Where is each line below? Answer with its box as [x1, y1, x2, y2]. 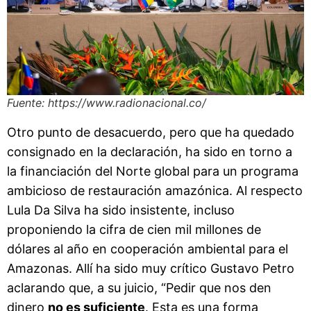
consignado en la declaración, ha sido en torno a [7, 144, 292, 159]
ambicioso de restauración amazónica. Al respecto [7, 183, 303, 198]
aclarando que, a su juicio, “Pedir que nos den [7, 280, 271, 295]
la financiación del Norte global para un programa [7, 163, 299, 178]
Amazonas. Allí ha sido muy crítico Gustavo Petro [7, 260, 294, 276]
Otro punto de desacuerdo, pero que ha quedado [7, 124, 294, 140]
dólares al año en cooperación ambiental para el [7, 241, 288, 256]
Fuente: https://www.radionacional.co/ [7, 95, 206, 110]
